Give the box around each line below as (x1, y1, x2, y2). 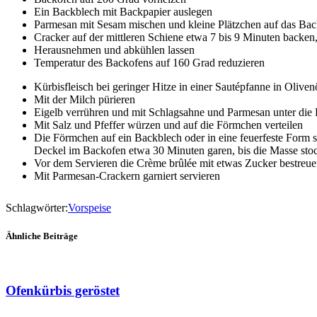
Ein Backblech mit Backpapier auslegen (34, 5, 212, 18)
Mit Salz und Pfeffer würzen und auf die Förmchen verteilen (34, 118, 303, 131)
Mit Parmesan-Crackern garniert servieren (34, 169, 220, 182)
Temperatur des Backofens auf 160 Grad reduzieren (34, 56, 265, 69)
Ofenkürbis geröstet (6, 283, 120, 299)
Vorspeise (68, 202, 111, 214)
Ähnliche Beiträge (6, 230, 78, 241)
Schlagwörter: (6, 202, 68, 214)
